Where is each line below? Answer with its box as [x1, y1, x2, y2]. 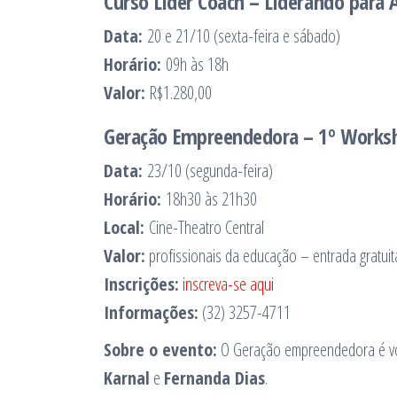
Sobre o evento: [104, 338, 217, 362]
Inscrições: [104, 272, 179, 297]
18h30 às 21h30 [161, 187, 257, 212]
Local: [104, 215, 149, 240]
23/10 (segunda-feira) [147, 159, 273, 183]
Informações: [104, 300, 198, 325]
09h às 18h [161, 52, 229, 77]
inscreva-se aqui [183, 272, 274, 297]
